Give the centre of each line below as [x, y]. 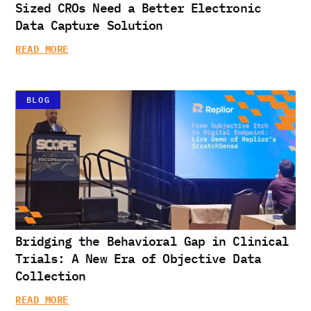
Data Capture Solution [89, 25]
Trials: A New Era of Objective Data [138, 259]
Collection [51, 276]
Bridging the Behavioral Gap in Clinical [152, 242]
